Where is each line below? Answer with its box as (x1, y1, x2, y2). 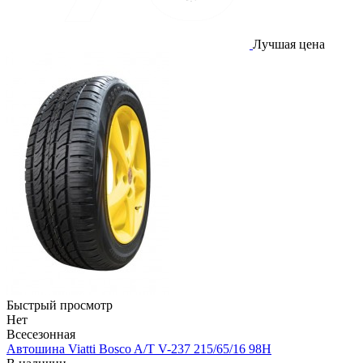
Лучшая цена (253, 37, 325, 52)
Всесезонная (6, 327, 75, 342)
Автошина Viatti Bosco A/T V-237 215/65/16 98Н (6, 342, 271, 357)
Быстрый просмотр (6, 298, 113, 313)
